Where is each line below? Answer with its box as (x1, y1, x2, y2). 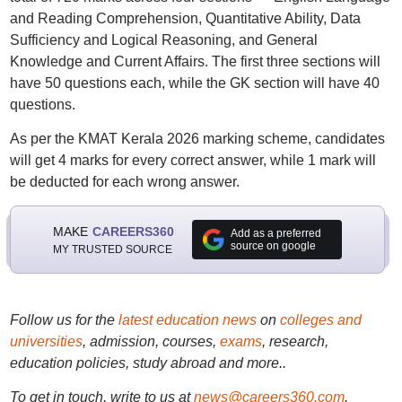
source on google (230, 240, 316, 252)
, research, (261, 334, 328, 349)
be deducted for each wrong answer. (9, 174, 240, 189)
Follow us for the (9, 312, 118, 328)
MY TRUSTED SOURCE (52, 242, 172, 256)
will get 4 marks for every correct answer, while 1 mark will (9, 153, 376, 168)
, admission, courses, (82, 334, 220, 349)
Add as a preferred (230, 227, 321, 240)
